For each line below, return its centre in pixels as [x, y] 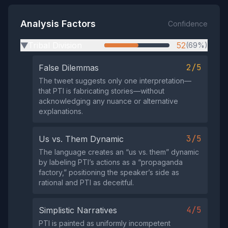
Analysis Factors [58, 24]
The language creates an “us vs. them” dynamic [119, 152]
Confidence [188, 24]
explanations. [61, 111]
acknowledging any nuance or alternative [108, 101]
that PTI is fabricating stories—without [102, 91]
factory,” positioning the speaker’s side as [109, 172]
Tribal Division [55, 45]
